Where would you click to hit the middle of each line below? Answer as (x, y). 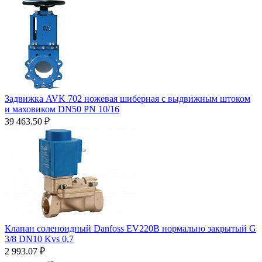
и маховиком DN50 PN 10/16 (62, 109)
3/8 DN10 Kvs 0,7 (39, 239)
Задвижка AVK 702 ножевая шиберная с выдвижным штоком (127, 98)
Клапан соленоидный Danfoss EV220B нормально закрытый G (130, 228)
